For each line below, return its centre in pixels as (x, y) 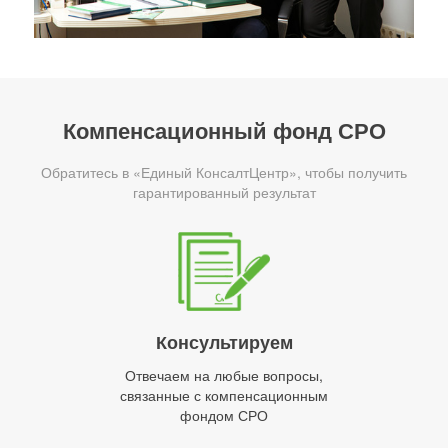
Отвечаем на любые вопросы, (224, 375)
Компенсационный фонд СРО (224, 130)
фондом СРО (224, 415)
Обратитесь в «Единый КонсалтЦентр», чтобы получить (224, 172)
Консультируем (224, 342)
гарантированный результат (224, 192)
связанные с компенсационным (224, 395)
